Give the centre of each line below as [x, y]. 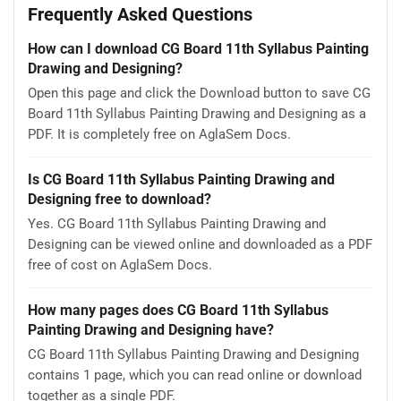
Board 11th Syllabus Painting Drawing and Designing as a [197, 113]
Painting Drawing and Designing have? [151, 329]
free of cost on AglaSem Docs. [120, 264]
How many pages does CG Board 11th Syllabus [178, 310]
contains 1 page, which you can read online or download [195, 375]
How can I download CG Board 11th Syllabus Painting [198, 48]
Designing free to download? [119, 199]
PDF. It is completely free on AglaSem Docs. [159, 134]
